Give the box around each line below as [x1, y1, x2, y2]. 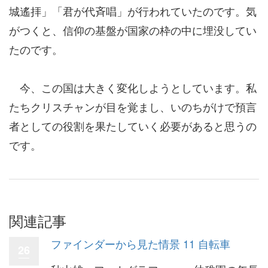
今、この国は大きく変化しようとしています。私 [9, 79, 257, 95]
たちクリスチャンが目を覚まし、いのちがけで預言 [9, 98, 257, 114]
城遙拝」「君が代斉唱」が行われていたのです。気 [9, 2, 257, 19]
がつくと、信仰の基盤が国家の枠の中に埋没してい [9, 22, 257, 38]
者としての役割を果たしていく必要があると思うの [9, 117, 257, 133]
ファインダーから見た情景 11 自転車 [51, 235, 230, 251]
